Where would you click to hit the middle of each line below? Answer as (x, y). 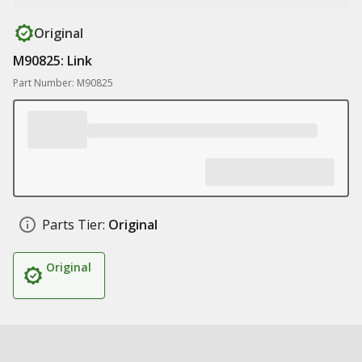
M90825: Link (53, 61)
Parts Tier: (74, 225)
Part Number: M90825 (63, 83)
